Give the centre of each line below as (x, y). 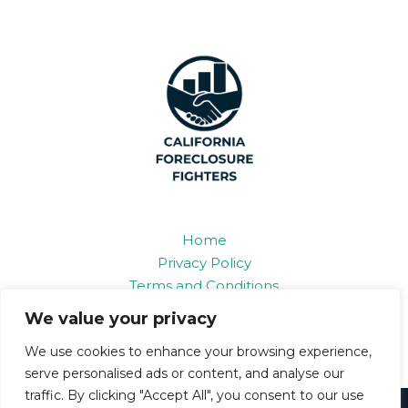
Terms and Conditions (204, 286)
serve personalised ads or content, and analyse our (184, 373)
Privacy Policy (204, 263)
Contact (204, 331)
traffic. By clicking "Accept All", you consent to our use (194, 395)
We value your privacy (121, 319)
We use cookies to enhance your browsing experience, (198, 352)
